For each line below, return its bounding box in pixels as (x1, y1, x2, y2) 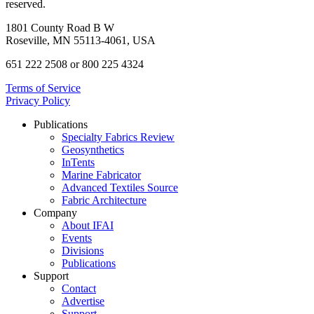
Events (62, 231, 92, 244)
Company (34, 206, 77, 219)
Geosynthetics (62, 143, 124, 156)
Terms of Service (6, 81, 81, 94)
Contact (62, 282, 96, 294)
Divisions (62, 244, 104, 257)
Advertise (62, 294, 104, 307)
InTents (62, 156, 95, 168)
